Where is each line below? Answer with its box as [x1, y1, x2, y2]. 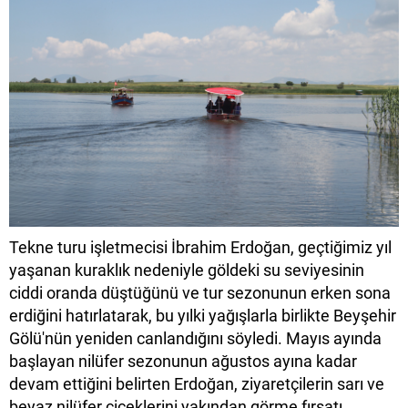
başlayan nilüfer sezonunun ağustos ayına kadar [9, 351, 357, 371]
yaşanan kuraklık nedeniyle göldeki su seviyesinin [9, 260, 364, 280]
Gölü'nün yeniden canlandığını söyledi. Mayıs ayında [9, 328, 382, 348]
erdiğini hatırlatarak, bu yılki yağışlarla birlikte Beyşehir [9, 305, 396, 325]
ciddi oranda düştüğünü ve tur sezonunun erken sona [9, 282, 391, 302]
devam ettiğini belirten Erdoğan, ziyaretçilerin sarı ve [9, 373, 384, 393]
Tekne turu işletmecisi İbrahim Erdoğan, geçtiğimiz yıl [9, 237, 392, 257]
